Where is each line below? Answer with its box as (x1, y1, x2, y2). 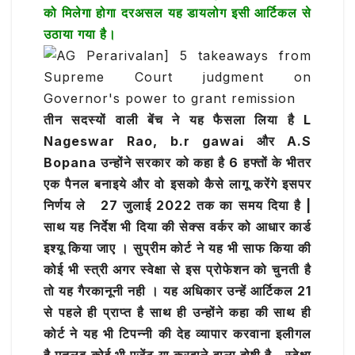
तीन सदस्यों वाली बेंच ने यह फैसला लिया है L (44, 112, 311, 128)
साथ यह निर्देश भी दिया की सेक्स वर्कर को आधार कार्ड (44, 219, 311, 235)
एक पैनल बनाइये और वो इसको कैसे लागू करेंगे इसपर (44, 176, 311, 193)
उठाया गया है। (44, 26, 116, 43)
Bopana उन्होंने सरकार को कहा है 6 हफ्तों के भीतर (44, 155, 311, 171)
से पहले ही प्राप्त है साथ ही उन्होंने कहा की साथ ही (44, 304, 311, 321)
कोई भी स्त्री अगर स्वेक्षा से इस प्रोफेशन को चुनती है (44, 261, 311, 278)
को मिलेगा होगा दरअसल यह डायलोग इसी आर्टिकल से (44, 5, 311, 21)
